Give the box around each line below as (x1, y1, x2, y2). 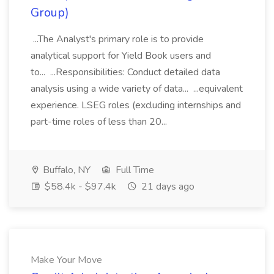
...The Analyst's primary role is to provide (31, 32, 204, 46)
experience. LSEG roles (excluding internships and (31, 98, 241, 112)
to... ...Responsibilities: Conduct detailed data (31, 65, 220, 79)
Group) (31, 4, 69, 21)
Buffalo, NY (40, 163, 91, 177)
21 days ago (139, 180, 194, 193)
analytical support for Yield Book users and (31, 49, 211, 62)
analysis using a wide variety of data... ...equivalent (31, 82, 243, 95)
